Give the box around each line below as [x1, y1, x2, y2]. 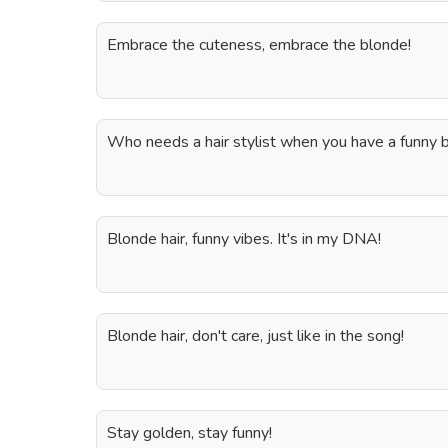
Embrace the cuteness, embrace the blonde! [107, 34, 411, 56]
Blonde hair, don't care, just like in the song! [107, 325, 404, 347]
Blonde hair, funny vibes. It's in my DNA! [107, 228, 381, 250]
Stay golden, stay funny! [107, 422, 272, 444]
